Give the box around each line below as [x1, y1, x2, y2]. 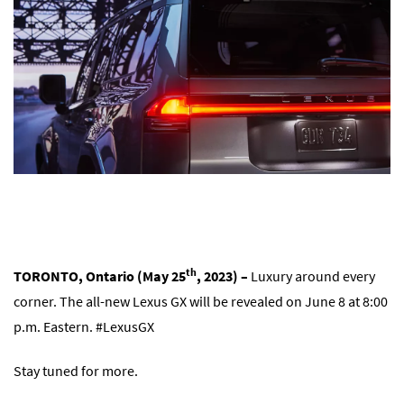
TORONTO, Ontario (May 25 [14, 267, 186, 286]
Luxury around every [248, 267, 375, 286]
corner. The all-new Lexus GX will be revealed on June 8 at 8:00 [14, 292, 388, 311]
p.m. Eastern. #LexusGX [14, 317, 154, 336]
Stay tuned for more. [14, 362, 138, 381]
